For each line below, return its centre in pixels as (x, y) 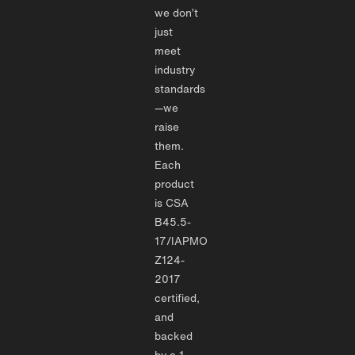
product (174, 183)
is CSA (172, 202)
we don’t (176, 12)
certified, (177, 298)
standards (180, 88)
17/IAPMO (181, 240)
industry (175, 69)
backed (174, 336)
